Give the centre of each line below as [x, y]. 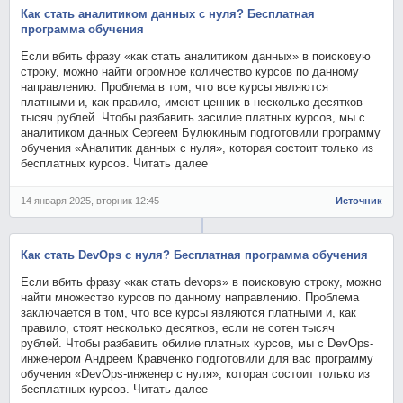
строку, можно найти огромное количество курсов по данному [190, 71]
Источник [358, 200]
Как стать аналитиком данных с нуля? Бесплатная [168, 13]
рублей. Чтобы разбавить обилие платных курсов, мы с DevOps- [197, 343]
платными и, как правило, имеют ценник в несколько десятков [192, 102]
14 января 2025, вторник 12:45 [90, 200]
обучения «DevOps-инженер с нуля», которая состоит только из [196, 373]
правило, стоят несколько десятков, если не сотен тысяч [178, 327]
